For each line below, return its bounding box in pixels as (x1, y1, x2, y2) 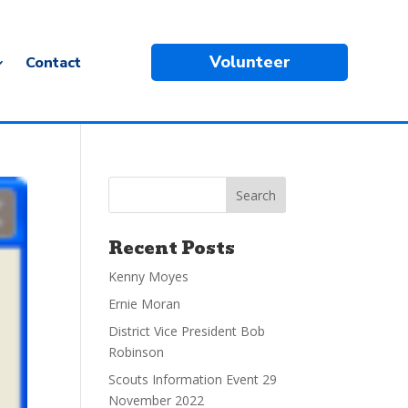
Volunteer (209, 51, 291, 74)
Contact (25, 52, 81, 73)
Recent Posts (108, 235, 236, 262)
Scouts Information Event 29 (108, 371, 278, 389)
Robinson (108, 343, 165, 362)
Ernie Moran (108, 295, 181, 313)
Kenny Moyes (108, 268, 189, 286)
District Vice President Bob (108, 322, 266, 341)
